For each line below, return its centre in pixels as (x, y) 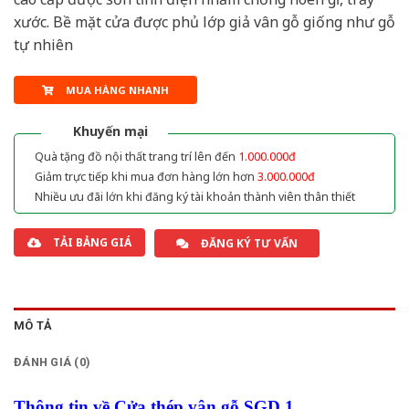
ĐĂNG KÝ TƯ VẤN (249, 243)
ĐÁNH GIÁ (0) (52, 362)
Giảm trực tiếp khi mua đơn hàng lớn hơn (146, 176)
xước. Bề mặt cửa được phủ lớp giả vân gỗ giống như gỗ (204, 22)
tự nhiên (43, 45)
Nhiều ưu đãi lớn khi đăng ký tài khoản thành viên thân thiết (195, 196)
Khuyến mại (110, 131)
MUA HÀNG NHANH (117, 89)
